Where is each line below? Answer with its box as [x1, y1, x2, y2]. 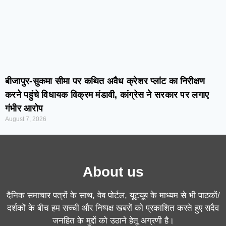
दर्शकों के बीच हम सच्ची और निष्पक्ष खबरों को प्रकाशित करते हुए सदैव [7, 203, 219, 213]
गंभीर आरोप [5, 103, 43, 114]
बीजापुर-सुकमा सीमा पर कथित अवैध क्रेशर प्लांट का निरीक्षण [5, 76, 205, 86]
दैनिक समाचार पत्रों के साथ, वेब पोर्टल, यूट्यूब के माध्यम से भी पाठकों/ [6, 191, 220, 200]
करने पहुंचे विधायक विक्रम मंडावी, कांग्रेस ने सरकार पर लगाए [5, 89, 209, 100]
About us [82, 164, 144, 180]
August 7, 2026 [5, 115, 46, 123]
